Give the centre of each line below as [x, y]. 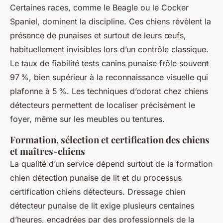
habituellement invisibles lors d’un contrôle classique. [109, 49]
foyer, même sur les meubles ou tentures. [87, 119]
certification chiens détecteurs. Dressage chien [98, 192]
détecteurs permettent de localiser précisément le [103, 105]
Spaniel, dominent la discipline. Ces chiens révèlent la [111, 21]
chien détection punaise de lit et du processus [96, 178]
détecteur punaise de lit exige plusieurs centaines [102, 206]
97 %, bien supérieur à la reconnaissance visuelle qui [109, 77]
